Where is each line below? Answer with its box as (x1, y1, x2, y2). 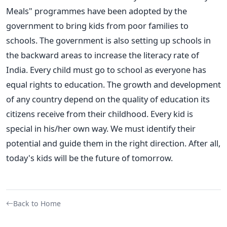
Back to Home (13, 198, 61, 208)
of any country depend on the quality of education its (6, 93, 210, 105)
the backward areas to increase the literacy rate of (6, 49, 199, 61)
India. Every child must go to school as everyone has (6, 63, 206, 75)
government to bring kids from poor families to (6, 19, 188, 31)
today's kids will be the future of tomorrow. (6, 152, 173, 164)
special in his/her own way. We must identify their (6, 122, 196, 134)
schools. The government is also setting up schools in (6, 34, 211, 46)
